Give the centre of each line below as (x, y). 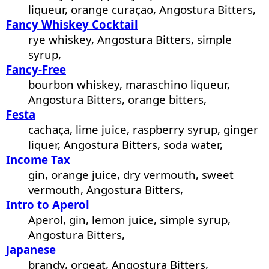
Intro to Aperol (48, 205)
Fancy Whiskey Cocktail (72, 25)
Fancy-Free (36, 70)
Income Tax (38, 160)
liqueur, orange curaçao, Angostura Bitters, (142, 10)
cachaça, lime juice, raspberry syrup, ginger (144, 130)
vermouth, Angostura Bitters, (106, 190)
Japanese (31, 250)
